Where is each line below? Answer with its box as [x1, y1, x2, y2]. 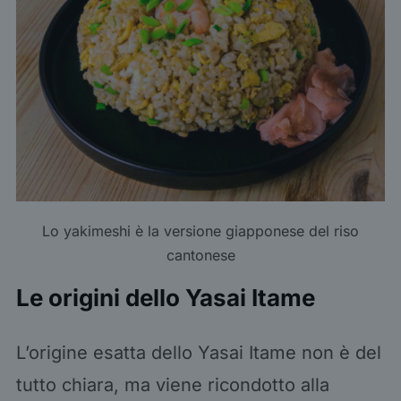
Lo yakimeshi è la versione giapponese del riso [42, 221, 359, 240]
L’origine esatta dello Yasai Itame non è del [15, 341, 381, 363]
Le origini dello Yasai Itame [15, 283, 320, 311]
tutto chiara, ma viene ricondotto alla [15, 373, 329, 396]
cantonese [166, 245, 235, 264]
